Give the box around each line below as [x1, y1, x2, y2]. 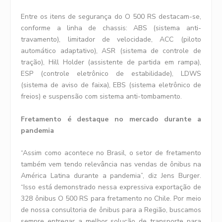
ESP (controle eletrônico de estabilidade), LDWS [21, 69, 201, 79]
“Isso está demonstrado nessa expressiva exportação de [21, 182, 201, 192]
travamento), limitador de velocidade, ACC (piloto [21, 35, 201, 45]
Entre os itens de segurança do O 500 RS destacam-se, [21, 12, 201, 22]
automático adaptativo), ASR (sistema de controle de [21, 46, 201, 56]
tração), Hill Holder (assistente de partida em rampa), [21, 57, 201, 67]
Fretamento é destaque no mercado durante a [21, 114, 201, 124]
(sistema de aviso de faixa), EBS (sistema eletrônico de [21, 80, 201, 90]
